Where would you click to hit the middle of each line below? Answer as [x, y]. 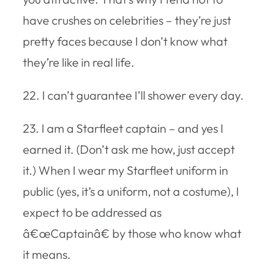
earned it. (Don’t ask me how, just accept [129, 149]
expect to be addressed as [92, 212]
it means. [47, 254]
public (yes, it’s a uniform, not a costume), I [131, 191]
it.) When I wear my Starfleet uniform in [125, 170]
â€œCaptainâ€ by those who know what [132, 233]
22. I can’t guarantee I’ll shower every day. [133, 95]
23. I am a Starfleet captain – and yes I [123, 128]
